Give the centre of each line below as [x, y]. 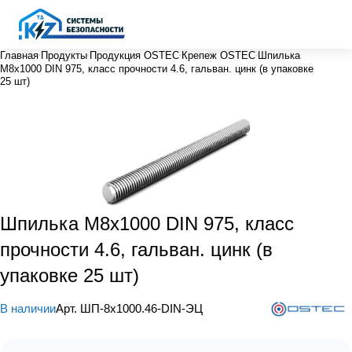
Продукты [64, 55]
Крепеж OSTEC [218, 55]
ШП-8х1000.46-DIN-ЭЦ [141, 308]
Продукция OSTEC [134, 55]
